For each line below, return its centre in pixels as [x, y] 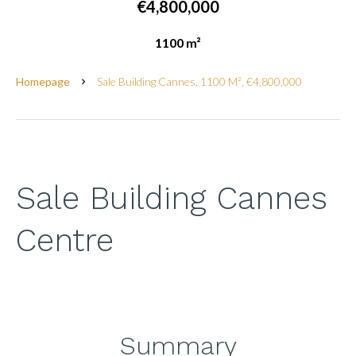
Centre [65, 240]
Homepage [43, 81]
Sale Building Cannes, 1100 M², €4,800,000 [199, 81]
